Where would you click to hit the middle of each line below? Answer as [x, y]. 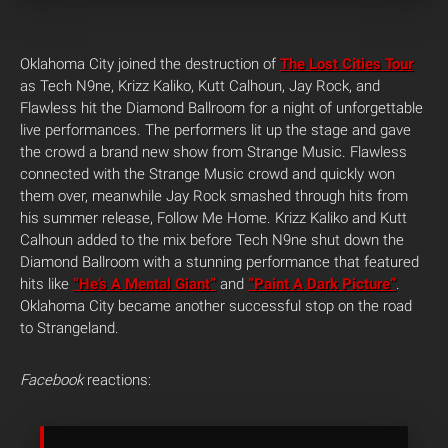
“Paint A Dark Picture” [322, 283]
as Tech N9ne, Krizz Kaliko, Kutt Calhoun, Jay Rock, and [200, 85]
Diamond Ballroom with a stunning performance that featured [219, 261]
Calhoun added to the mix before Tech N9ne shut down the [212, 239]
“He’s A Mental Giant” [144, 283]
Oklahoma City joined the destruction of [150, 63]
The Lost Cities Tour [346, 63]
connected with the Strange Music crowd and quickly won [207, 173]
